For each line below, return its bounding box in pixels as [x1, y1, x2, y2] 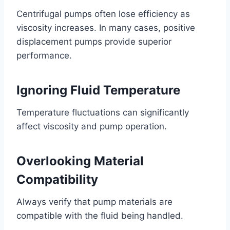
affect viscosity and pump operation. [16, 121, 167, 131]
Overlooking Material [16, 153, 144, 168]
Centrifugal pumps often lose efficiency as [16, 8, 190, 19]
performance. [16, 50, 72, 61]
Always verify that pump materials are [16, 196, 172, 207]
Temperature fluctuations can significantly [16, 107, 189, 118]
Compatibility [16, 171, 98, 187]
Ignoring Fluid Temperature [16, 82, 180, 98]
